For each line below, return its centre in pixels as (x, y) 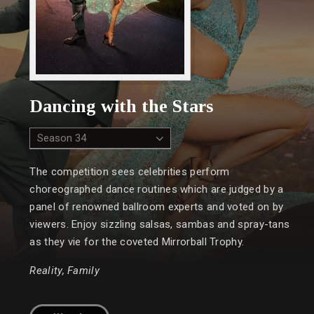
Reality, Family (64, 271)
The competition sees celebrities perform (130, 172)
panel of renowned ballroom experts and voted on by (157, 207)
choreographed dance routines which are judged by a (157, 190)
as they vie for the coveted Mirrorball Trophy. (137, 242)
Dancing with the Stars (122, 107)
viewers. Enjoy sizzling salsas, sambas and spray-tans (160, 225)
